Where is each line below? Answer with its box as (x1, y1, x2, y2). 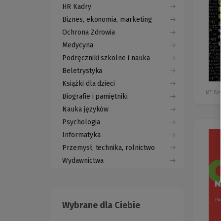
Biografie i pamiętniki (62, 92, 128, 101)
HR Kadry (62, 2, 91, 11)
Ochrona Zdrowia (62, 28, 115, 37)
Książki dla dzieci (62, 79, 115, 88)
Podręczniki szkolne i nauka (62, 54, 150, 63)
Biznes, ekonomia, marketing (62, 15, 152, 24)
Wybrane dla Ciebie (62, 200, 140, 211)
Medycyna (62, 41, 93, 50)
